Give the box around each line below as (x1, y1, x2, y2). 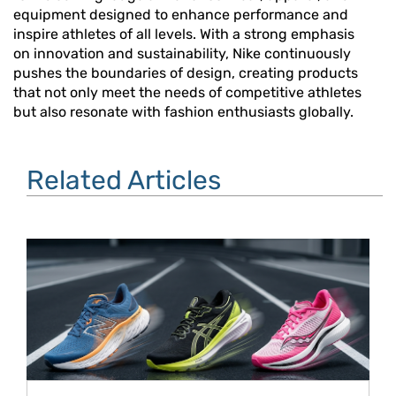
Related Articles (27, 164, 221, 197)
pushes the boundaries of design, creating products (13, 65, 358, 82)
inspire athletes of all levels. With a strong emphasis (13, 26, 354, 43)
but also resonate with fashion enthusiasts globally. (13, 103, 354, 121)
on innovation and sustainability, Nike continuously (13, 45, 351, 63)
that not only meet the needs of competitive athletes (13, 84, 362, 102)
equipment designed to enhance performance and (13, 6, 348, 24)
